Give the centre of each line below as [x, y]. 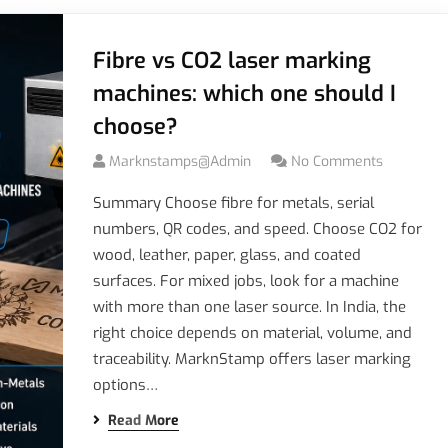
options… [125, 385]
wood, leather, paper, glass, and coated [226, 255]
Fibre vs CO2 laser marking [231, 60]
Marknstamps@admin [179, 161]
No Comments [336, 161]
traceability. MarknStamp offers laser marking [251, 359]
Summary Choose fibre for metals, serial [233, 203]
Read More [143, 420]
